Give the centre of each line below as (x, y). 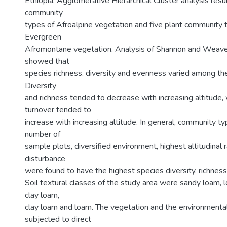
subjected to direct (58, 219)
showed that (47, 61)
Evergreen (43, 37)
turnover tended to (58, 110)
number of (43, 134)
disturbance (45, 159)
